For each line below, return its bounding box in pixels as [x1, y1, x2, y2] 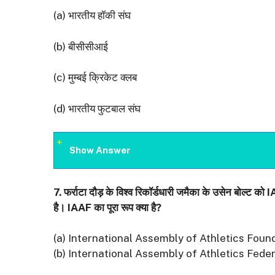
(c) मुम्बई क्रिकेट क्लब [53, 71, 137, 84]
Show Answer [69, 145, 131, 156]
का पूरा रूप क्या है [94, 201, 156, 214]
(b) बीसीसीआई [53, 40, 108, 53]
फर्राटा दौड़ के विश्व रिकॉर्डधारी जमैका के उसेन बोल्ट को [64, 185, 267, 198]
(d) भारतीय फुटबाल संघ [53, 102, 141, 115]
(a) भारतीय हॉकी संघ [53, 9, 131, 22]
